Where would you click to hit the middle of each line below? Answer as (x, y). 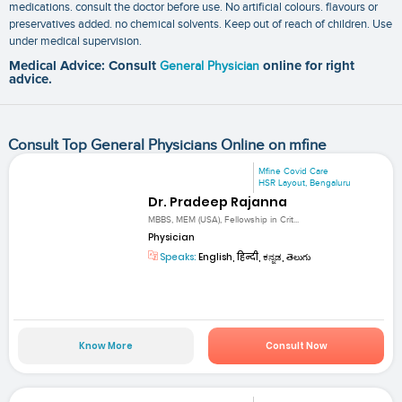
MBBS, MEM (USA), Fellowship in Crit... (224, 220)
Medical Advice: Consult (84, 66)
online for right (309, 66)
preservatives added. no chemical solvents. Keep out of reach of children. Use (201, 24)
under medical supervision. (75, 41)
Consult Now (296, 345)
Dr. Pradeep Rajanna (218, 202)
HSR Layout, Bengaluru (305, 183)
